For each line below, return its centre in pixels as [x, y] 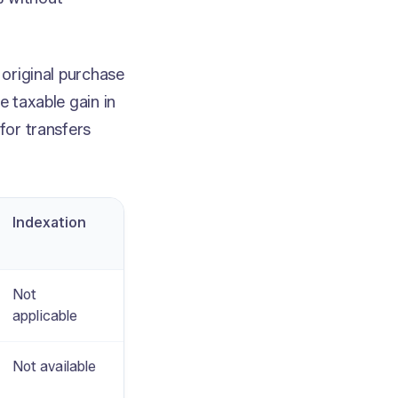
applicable [45, 316]
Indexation [49, 223]
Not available [54, 367]
